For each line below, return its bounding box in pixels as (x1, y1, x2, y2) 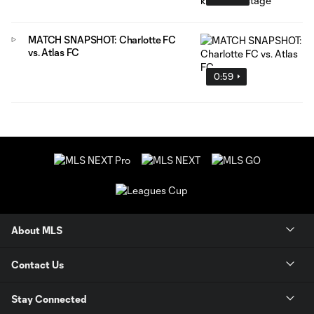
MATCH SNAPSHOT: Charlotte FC (28, 33, 177, 46)
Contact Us (11, 259, 64, 271)
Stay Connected (11, 293, 87, 306)
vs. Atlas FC (28, 46, 80, 58)
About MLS (11, 224, 62, 237)
